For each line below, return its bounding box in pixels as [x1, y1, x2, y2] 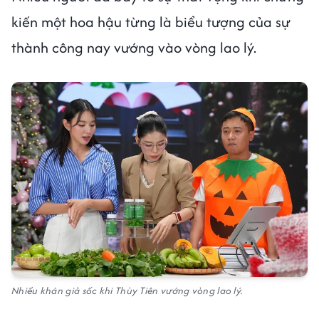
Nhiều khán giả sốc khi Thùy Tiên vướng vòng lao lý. [11, 283, 244, 298]
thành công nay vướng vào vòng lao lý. [11, 36, 260, 58]
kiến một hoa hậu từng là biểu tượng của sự [11, 11, 291, 32]
